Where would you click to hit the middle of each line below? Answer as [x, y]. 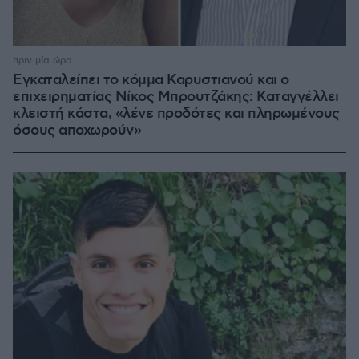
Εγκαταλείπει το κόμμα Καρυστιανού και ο [151, 80]
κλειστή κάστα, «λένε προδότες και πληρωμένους [176, 114]
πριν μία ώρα [42, 61]
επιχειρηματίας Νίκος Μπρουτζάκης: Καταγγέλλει [176, 97]
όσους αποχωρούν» [77, 131]
